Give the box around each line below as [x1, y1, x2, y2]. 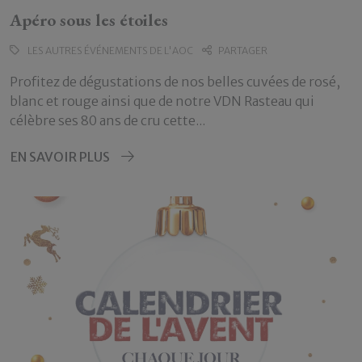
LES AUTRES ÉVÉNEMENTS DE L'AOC [26, 44, 193, 57]
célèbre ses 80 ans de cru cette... [10, 112, 205, 129]
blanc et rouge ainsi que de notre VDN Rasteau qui [10, 93, 314, 110]
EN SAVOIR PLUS [11, 149, 110, 166]
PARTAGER [218, 44, 267, 57]
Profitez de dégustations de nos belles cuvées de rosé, [10, 74, 340, 90]
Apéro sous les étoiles [10, 8, 168, 31]
